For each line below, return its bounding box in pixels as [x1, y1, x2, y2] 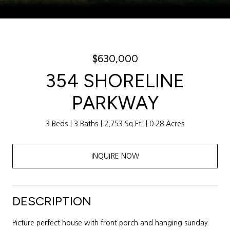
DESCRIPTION [12, 193, 91, 208]
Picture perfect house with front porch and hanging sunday [12, 219, 208, 226]
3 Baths [74, 120, 98, 127]
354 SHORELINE [46, 70, 184, 92]
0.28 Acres [149, 120, 184, 127]
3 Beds [46, 120, 68, 127]
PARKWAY [71, 92, 159, 114]
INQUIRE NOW [91, 152, 139, 160]
